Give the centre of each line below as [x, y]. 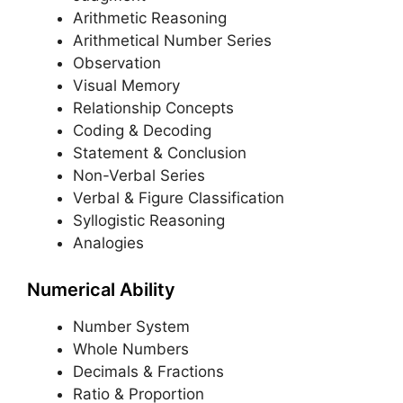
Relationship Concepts [153, 107]
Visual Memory [126, 85]
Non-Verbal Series [139, 175]
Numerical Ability [101, 290]
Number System [131, 327]
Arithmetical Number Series [172, 40]
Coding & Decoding [142, 130]
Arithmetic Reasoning [150, 18]
